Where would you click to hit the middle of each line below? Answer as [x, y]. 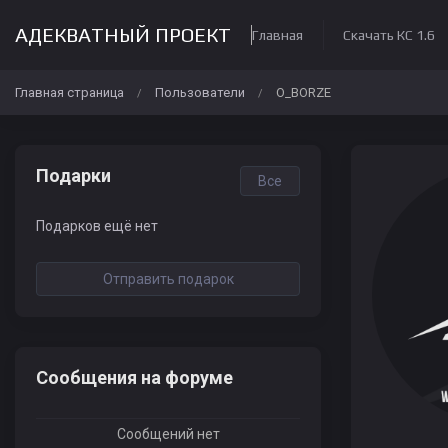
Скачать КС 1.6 [389, 35]
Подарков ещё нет [97, 226]
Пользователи [200, 92]
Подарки [73, 175]
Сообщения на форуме [134, 377]
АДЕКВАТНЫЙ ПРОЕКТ [123, 34]
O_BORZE [303, 92]
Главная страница [69, 92]
